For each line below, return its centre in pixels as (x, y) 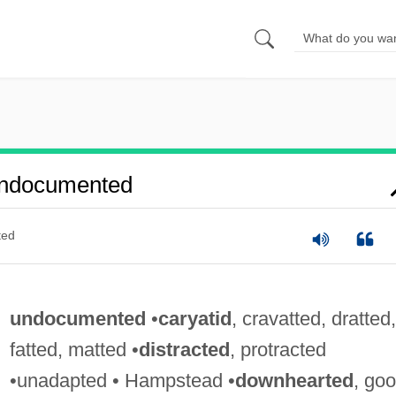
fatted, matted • (74, 349)
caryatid (194, 318)
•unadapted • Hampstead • (122, 380)
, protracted (278, 349)
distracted (184, 349)
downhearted (294, 380)
